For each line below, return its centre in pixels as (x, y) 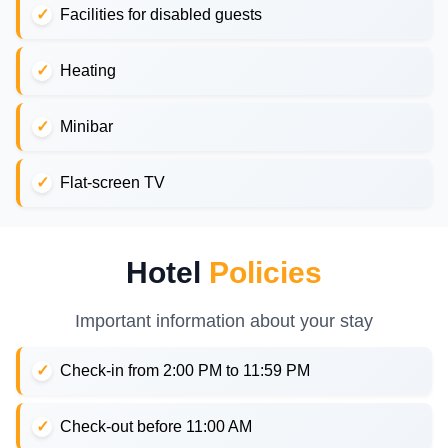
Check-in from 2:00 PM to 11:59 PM (185, 370)
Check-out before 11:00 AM (156, 426)
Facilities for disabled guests (161, 14)
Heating (88, 70)
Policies (265, 272)
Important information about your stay (224, 321)
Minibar (86, 126)
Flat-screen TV (112, 182)
